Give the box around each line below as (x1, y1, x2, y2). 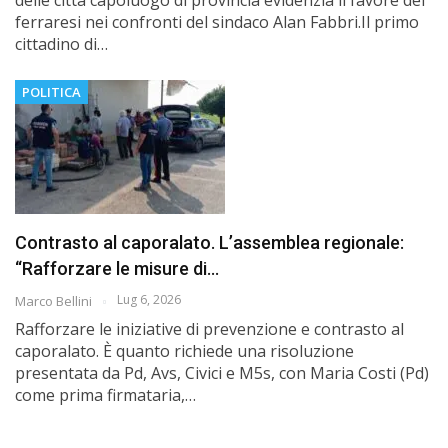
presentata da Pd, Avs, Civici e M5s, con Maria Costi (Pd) (15, 362, 429, 385)
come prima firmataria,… (15, 384, 196, 407)
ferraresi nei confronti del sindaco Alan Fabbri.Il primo (15, 10, 419, 33)
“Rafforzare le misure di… (15, 258, 219, 280)
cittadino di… (15, 32, 108, 55)
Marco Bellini (15, 292, 95, 311)
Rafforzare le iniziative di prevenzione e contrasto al (15, 318, 404, 341)
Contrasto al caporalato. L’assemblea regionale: (15, 232, 404, 254)
